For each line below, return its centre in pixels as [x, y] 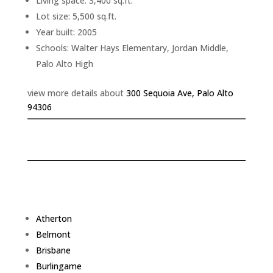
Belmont [53, 234]
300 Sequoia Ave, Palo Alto [179, 93]
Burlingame [58, 266]
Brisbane [53, 250]
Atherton [54, 218]
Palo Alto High [64, 64]
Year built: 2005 [66, 32]
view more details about [76, 93]
